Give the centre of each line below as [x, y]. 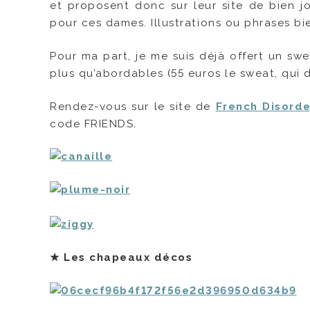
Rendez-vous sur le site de [133, 106]
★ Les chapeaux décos [121, 258]
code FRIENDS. [93, 124]
